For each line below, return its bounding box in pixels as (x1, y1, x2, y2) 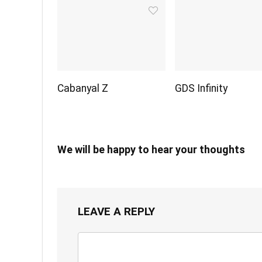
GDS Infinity (175, 82, 228, 94)
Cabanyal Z (57, 82, 109, 94)
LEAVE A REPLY (78, 204, 155, 218)
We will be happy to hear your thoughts (57, 143, 245, 156)
